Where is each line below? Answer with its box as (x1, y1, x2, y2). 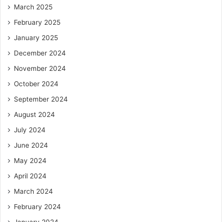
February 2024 (14, 202, 61, 211)
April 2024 (14, 171, 47, 180)
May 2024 (14, 156, 47, 165)
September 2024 (14, 95, 68, 103)
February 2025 (14, 18, 60, 26)
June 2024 (14, 141, 48, 149)
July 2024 (14, 125, 46, 134)
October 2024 (14, 79, 58, 88)
